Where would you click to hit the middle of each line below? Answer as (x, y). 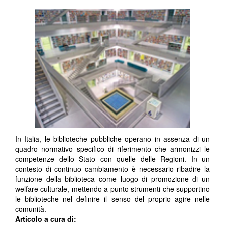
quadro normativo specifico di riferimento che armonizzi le (113, 149)
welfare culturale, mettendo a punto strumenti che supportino (113, 189)
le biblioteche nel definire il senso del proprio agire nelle (113, 199)
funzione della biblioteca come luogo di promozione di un (113, 179)
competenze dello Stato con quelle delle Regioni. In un (113, 159)
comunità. (31, 209)
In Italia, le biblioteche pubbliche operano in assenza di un (113, 139)
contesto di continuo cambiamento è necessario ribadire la (113, 169)
